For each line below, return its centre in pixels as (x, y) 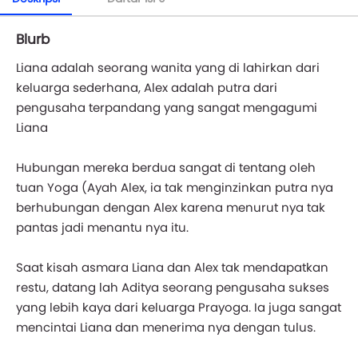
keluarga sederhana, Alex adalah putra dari (147, 87)
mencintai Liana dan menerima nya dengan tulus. (166, 327)
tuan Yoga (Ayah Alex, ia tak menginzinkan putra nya (175, 187)
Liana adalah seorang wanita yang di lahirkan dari (168, 67)
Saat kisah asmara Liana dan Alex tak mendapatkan (172, 267)
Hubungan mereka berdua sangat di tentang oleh (166, 167)
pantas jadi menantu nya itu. (102, 227)
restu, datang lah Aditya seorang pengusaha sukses (173, 287)
